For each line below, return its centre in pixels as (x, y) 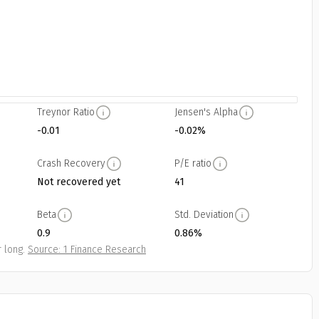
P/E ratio (193, 163)
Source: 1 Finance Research (87, 250)
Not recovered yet (78, 182)
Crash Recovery (71, 163)
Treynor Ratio (66, 112)
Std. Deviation (204, 215)
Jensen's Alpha (206, 112)
